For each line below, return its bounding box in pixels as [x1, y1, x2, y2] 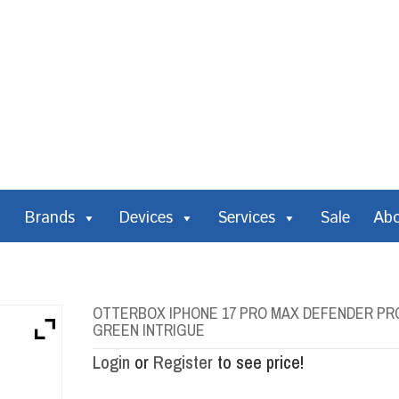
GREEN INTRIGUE [93, 319, 205, 341]
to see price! [213, 350, 304, 374]
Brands [25, 207, 75, 230]
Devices [119, 207, 173, 230]
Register [153, 350, 213, 374]
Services [217, 207, 275, 230]
